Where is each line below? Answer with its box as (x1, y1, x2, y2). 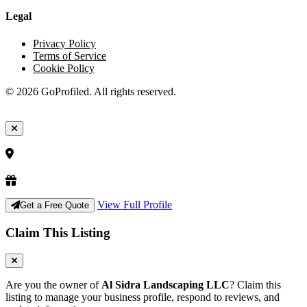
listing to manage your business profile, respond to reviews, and (5, 291, 280, 303)
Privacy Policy (33, 37, 96, 49)
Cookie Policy (33, 62, 95, 74)
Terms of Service (33, 49, 106, 62)
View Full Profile (97, 199, 172, 211)
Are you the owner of (5, 278, 101, 291)
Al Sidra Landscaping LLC (101, 278, 230, 291)
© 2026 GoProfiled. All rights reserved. (5, 85, 176, 97)
